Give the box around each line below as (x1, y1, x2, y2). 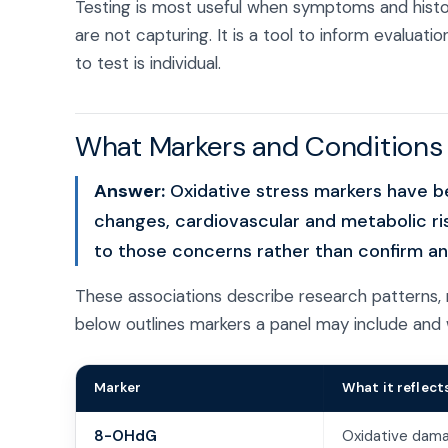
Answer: (94, 179, 165, 203)
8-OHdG (94, 426, 157, 446)
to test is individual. (75, 52, 221, 74)
